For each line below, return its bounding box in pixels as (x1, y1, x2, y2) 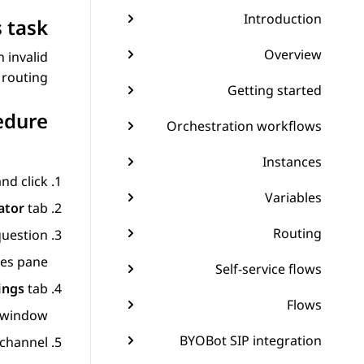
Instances (262, 153, 322, 171)
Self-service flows (215, 260, 322, 278)
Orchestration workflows (167, 117, 322, 135)
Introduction (244, 10, 322, 28)
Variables (265, 188, 322, 206)
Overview (264, 45, 322, 63)
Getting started (227, 81, 322, 99)
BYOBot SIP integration (180, 331, 322, 349)
